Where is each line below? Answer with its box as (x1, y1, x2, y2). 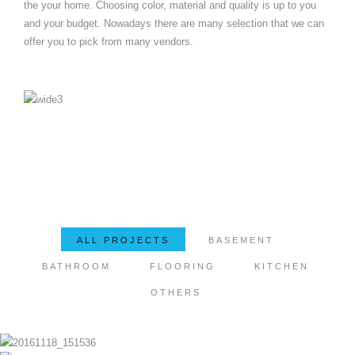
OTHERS (150, 288, 201, 298)
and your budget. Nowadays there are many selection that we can (24, 17, 324, 30)
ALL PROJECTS (77, 235, 170, 246)
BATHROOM (42, 261, 111, 272)
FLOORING (150, 261, 216, 272)
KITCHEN (254, 261, 309, 272)
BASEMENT (208, 235, 274, 246)
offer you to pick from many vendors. (24, 36, 193, 48)
